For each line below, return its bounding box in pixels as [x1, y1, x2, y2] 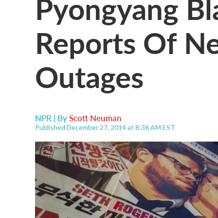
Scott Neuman [69, 112, 122, 124]
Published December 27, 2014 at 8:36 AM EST [35, 123, 175, 131]
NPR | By [35, 112, 69, 124]
